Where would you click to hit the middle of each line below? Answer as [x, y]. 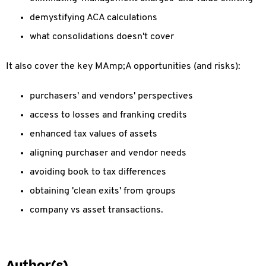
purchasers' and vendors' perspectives [111, 96]
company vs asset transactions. [96, 210]
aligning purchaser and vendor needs [108, 153]
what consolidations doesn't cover [102, 37]
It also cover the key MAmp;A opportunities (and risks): [124, 66]
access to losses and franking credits [108, 115]
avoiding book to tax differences [98, 172]
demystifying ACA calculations [94, 18]
